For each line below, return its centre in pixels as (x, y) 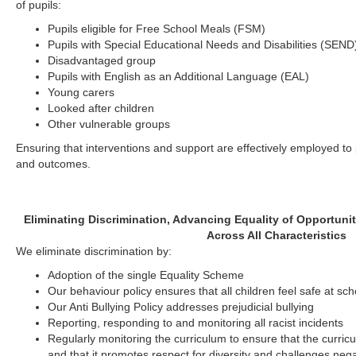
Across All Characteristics (277, 235)
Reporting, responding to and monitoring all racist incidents (196, 323)
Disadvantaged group (102, 60)
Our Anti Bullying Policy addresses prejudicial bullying (181, 307)
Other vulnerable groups (109, 124)
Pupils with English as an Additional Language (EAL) (179, 76)
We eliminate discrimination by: (94, 251)
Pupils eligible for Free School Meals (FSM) (157, 29)
